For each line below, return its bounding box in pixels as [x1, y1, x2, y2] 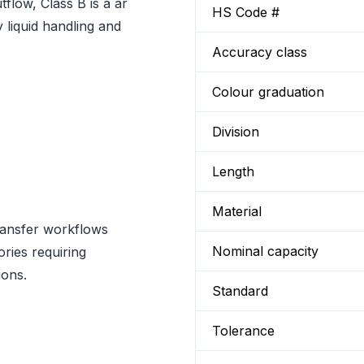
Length [212, 163, 254, 180]
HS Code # [212, 4, 279, 20]
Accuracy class [212, 44, 307, 60]
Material [212, 203, 262, 219]
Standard [212, 283, 268, 299]
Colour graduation [212, 84, 324, 100]
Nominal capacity [212, 243, 318, 259]
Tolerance [212, 323, 275, 339]
